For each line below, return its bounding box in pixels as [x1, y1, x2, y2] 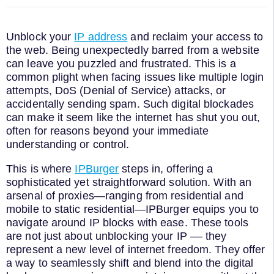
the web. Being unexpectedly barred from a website [6, 44, 259, 57]
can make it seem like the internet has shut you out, [6, 111, 261, 124]
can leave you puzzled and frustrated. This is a [6, 57, 236, 70]
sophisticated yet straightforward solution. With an [6, 176, 252, 188]
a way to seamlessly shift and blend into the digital [6, 256, 254, 269]
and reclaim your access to [127, 31, 264, 43]
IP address [74, 31, 128, 43]
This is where [6, 162, 75, 175]
